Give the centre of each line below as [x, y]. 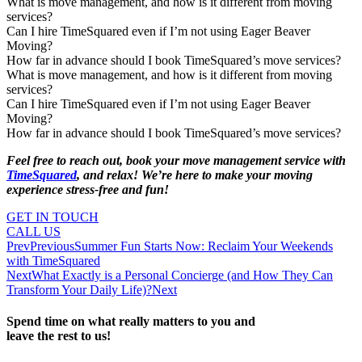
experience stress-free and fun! [88, 189]
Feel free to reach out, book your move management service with [176, 160]
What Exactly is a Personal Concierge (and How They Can [182, 275]
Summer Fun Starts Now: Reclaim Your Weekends [204, 246]
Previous [52, 246]
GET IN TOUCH [53, 217]
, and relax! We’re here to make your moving [195, 175]
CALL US [34, 231]
